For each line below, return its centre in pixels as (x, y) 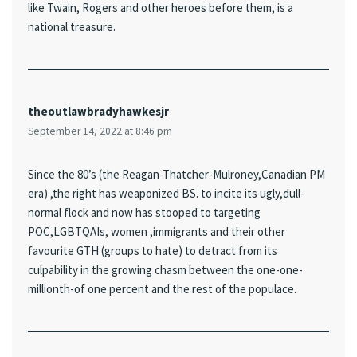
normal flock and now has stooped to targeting (144, 213)
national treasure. (72, 27)
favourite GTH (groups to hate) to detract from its (153, 251)
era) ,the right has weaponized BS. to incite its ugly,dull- (166, 194)
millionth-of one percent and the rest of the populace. (162, 289)
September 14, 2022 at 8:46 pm (100, 131)
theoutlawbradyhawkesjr (98, 112)
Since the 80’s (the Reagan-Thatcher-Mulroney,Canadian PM (177, 175)
